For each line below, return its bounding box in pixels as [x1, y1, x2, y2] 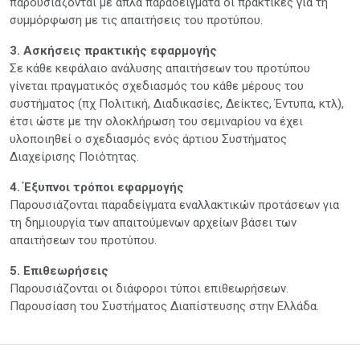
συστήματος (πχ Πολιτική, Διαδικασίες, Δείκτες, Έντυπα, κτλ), [10, 96, 344, 111]
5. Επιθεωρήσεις [10, 263, 108, 278]
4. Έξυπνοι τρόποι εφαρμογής [10, 179, 184, 194]
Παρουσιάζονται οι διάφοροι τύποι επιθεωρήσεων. [10, 280, 288, 296]
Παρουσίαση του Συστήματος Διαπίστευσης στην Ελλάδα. [10, 298, 319, 313]
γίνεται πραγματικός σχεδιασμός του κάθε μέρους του [10, 78, 304, 93]
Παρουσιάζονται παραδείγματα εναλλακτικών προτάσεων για [10, 197, 339, 212]
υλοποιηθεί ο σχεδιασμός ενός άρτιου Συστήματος [10, 131, 287, 146]
